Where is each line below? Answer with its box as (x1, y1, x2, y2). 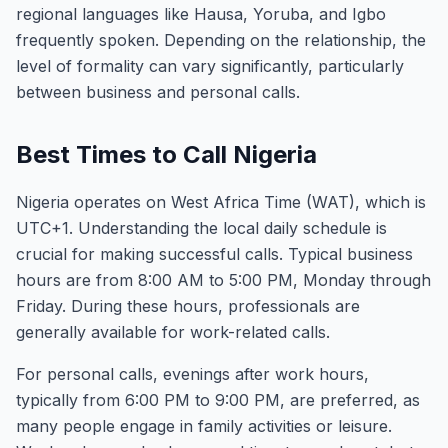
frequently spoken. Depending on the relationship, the (16, 30, 426, 50)
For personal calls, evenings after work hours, (16, 364, 369, 384)
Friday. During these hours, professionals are (16, 296, 360, 316)
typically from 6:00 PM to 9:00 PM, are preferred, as (16, 390, 420, 410)
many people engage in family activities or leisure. (16, 416, 392, 436)
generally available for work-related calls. (16, 322, 330, 342)
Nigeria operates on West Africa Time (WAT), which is (16, 192, 426, 212)
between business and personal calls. (16, 82, 300, 102)
